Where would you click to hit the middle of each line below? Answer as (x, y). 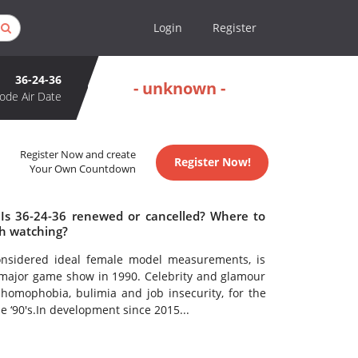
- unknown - (179, 88)
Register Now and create (78, 155)
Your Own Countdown (83, 169)
